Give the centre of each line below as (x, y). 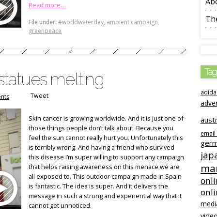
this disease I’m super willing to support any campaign (106, 157)
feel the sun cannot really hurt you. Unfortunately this (106, 138)
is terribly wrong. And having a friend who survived (101, 147)
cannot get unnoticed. (60, 205)
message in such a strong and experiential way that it (105, 196)
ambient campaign (132, 22)
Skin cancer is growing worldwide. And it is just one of (106, 118)
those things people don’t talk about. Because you (101, 128)
